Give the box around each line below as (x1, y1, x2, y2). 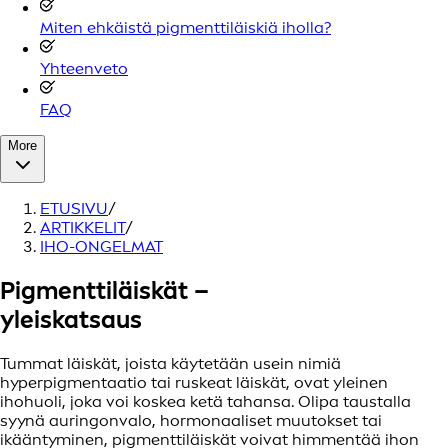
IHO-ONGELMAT (40, 236, 163, 256)
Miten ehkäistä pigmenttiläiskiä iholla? (40, 17, 331, 37)
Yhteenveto (40, 58, 128, 78)
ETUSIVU (40, 198, 108, 218)
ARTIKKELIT (40, 217, 125, 237)
